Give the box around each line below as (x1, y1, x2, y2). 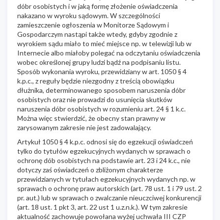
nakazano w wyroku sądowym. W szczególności (17, 11, 160, 20)
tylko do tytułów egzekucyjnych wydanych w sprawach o (17, 146, 191, 155)
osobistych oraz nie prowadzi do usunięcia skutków (17, 95, 172, 104)
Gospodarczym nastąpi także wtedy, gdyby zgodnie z (17, 29, 177, 38)
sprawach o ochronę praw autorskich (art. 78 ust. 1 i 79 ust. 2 (17, 184, 202, 192)
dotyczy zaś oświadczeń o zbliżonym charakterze (17, 165, 163, 174)
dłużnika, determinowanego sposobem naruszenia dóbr (17, 85, 186, 94)
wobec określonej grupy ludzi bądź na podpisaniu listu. (17, 57, 181, 66)
